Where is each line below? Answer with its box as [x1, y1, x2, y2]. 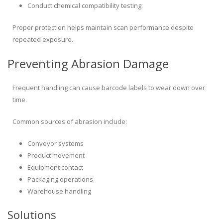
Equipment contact [27, 163, 83, 172]
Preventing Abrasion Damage [7, 55, 169, 72]
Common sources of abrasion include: [12, 117, 127, 126]
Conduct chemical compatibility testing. [27, 1, 143, 10]
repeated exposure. [12, 35, 73, 44]
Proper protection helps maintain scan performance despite [12, 23, 194, 32]
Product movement [27, 151, 85, 160]
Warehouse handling [27, 187, 91, 196]
